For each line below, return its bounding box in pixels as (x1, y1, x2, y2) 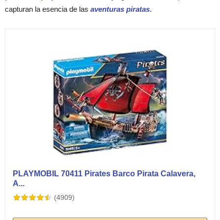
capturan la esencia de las (5, 5, 90, 14)
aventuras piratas (90, 5, 150, 14)
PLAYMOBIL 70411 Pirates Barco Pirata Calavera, (13, 169, 196, 178)
